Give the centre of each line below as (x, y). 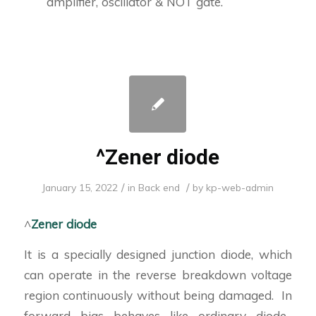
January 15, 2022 (80, 188)
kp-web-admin (240, 188)
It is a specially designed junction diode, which (158, 255)
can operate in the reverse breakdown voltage (158, 275)
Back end (159, 188)
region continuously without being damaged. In (158, 296)
